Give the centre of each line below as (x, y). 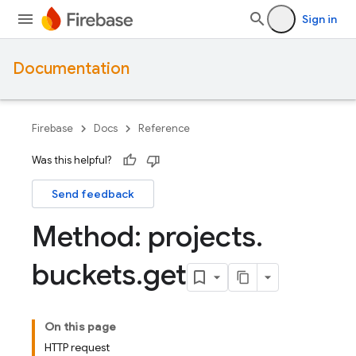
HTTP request (77, 347)
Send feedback (93, 194)
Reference (164, 128)
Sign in (319, 19)
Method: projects (144, 236)
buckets (84, 275)
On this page (80, 327)
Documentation (71, 69)
